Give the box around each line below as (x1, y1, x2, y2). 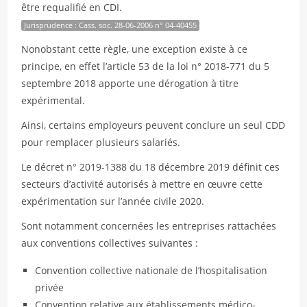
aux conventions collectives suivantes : (21, 236, 199, 249)
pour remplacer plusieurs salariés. (21, 136, 181, 149)
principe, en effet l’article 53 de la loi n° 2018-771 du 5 (21, 60, 270, 73)
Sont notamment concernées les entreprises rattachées (21, 219, 277, 232)
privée (35, 281, 64, 294)
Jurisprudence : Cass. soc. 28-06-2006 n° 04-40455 (24, 20, 197, 30)
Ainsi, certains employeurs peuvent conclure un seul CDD (21, 119, 286, 132)
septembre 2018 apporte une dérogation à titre (21, 77, 239, 90)
